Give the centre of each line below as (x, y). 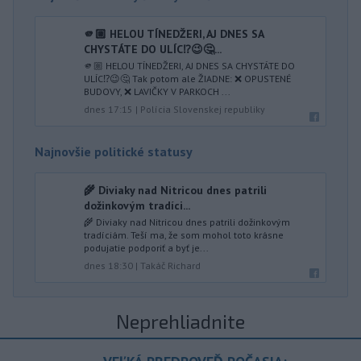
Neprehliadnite (180, 321)
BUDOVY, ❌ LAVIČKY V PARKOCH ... (157, 91)
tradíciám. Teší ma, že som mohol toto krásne (184, 235)
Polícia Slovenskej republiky (203, 109)
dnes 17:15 (108, 109)
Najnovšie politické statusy (114, 151)
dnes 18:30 (108, 266)
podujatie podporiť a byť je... (146, 248)
